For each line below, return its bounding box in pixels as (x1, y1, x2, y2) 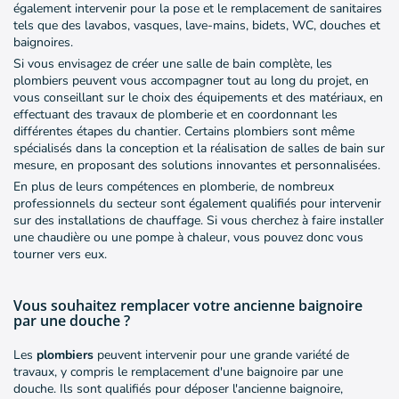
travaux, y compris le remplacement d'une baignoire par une (13, 363, 343, 381)
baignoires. (13, 34, 73, 52)
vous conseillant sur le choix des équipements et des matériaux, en (13, 89, 383, 107)
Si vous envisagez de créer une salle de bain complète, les (13, 55, 332, 73)
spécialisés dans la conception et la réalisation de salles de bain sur (13, 140, 385, 158)
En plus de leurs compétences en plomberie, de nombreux (13, 178, 334, 196)
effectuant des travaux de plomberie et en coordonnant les (13, 106, 338, 124)
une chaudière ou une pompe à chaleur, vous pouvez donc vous (13, 229, 363, 247)
